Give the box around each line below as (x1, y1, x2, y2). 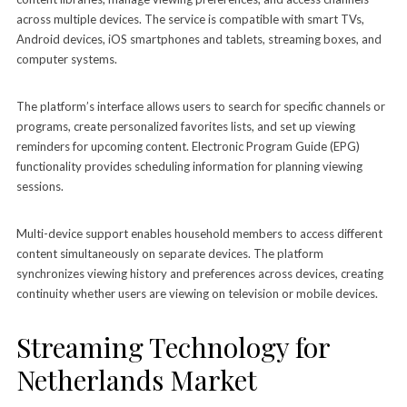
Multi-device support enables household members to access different (15, 225, 382, 241)
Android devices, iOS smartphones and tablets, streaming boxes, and (15, 31, 382, 46)
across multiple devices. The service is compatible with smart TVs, (15, 11, 364, 26)
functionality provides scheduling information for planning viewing (15, 158, 362, 174)
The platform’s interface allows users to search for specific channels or (15, 98, 385, 114)
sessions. (15, 178, 64, 194)
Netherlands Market (15, 361, 257, 398)
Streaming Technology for (15, 328, 330, 365)
